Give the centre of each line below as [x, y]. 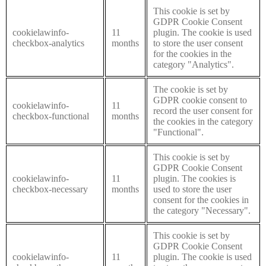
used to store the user [192, 189]
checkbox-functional [51, 116]
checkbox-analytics [48, 43]
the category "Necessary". [202, 210]
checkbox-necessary [50, 189]
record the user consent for [203, 110]
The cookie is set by [191, 89]
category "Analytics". [194, 64]
